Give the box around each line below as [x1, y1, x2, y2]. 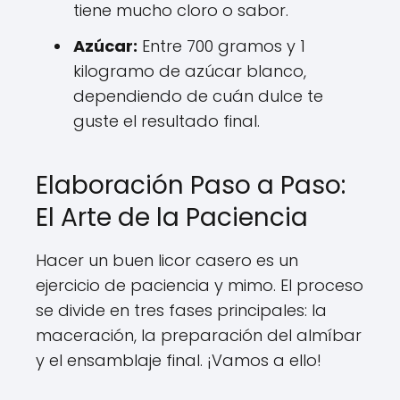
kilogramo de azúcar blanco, [73, 60, 306, 82]
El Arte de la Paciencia [36, 200, 308, 235]
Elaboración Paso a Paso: [36, 168, 346, 203]
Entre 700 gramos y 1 [137, 35, 305, 57]
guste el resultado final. [73, 110, 260, 132]
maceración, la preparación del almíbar [36, 324, 362, 346]
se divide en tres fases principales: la [36, 299, 327, 321]
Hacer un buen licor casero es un [36, 249, 298, 271]
